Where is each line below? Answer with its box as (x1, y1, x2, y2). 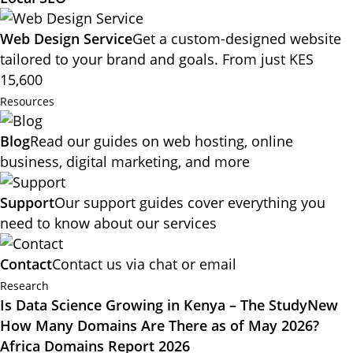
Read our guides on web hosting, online (30, 132, 293, 150)
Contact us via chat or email (52, 255, 236, 273)
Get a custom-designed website (132, 29, 341, 48)
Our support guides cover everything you (54, 193, 325, 212)
